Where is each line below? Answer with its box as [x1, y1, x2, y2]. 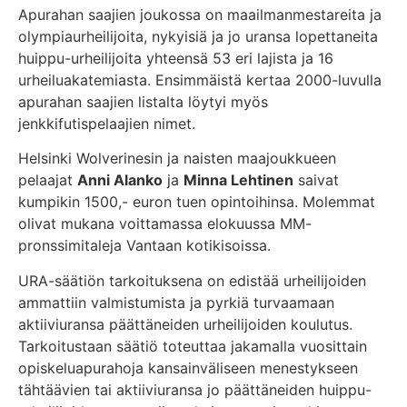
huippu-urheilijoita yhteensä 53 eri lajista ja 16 [18, 48, 333, 67]
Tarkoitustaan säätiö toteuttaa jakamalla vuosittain [18, 336, 367, 355]
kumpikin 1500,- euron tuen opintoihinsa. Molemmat [18, 193, 375, 212]
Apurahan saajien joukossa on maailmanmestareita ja [18, 5, 382, 24]
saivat [293, 171, 339, 190]
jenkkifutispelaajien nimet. [18, 114, 195, 133]
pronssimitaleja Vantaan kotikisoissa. [18, 236, 271, 255]
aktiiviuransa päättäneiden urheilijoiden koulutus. [18, 314, 352, 333]
